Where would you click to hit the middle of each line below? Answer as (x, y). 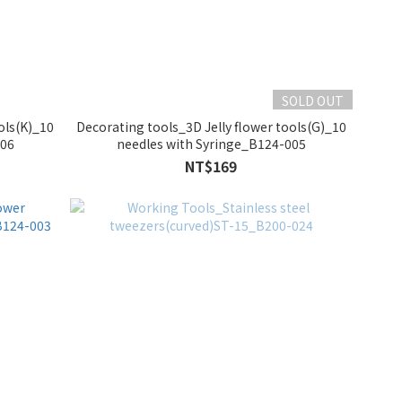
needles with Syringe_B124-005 (211, 144)
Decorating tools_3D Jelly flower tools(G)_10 (211, 127)
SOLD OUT (313, 101)
